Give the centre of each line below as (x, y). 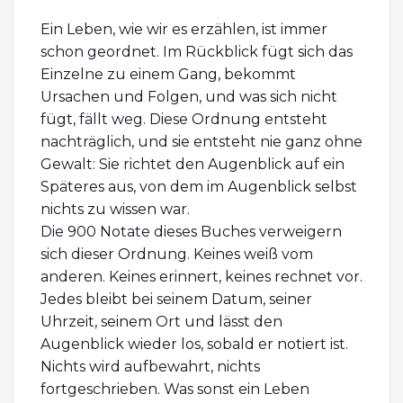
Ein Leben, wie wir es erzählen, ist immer (184, 29)
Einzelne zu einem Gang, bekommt (168, 74)
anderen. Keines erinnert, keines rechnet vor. (201, 276)
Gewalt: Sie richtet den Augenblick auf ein (193, 164)
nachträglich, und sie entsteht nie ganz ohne (201, 141)
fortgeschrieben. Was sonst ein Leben (175, 389)
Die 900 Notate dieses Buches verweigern (191, 231)
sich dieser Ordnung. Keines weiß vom (177, 254)
